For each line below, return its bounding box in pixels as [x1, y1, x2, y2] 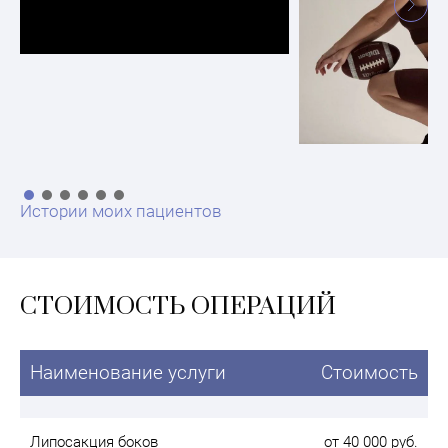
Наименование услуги [30, 360, 226, 384]
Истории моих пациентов [20, 200, 222, 221]
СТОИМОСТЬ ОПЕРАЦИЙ [20, 290, 336, 322]
